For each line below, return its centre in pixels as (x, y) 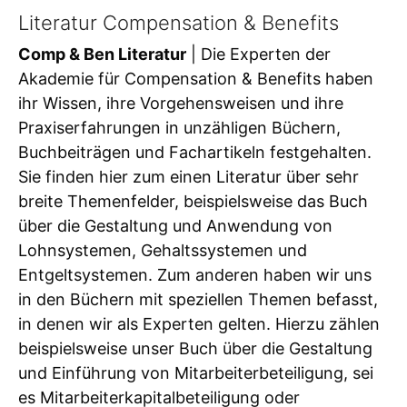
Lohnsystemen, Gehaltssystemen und (163, 250)
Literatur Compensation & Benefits (179, 23)
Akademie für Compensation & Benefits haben (196, 78)
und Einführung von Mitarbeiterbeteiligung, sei (196, 372)
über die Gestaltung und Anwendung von (175, 225)
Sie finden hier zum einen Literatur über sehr (189, 176)
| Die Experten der (258, 54)
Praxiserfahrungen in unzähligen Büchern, (179, 127)
